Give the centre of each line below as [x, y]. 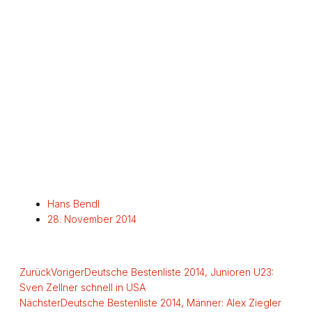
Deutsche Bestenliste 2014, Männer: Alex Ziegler [171, 302]
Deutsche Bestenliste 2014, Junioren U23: [179, 272]
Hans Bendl [73, 203]
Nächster [40, 302]
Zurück [35, 272]
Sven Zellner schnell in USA [83, 287]
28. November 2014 [92, 219]
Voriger [68, 272]
